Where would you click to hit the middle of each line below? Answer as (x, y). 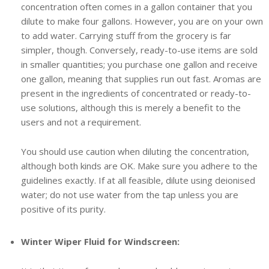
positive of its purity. (63, 209)
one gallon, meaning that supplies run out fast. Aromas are (141, 78)
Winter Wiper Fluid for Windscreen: (100, 241)
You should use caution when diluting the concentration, (135, 151)
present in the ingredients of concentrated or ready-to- (136, 93)
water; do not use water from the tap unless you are (129, 194)
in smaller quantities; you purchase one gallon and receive (139, 64)
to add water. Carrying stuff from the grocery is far (126, 35)
